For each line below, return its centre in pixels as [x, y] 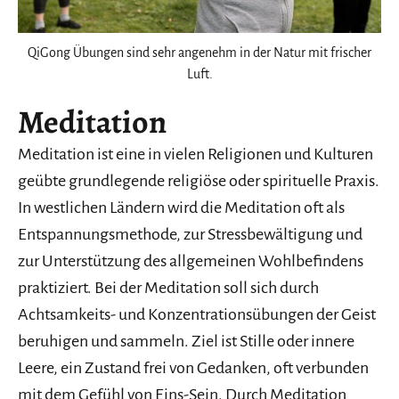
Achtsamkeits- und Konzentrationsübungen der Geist [197, 315]
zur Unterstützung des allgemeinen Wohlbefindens [191, 261]
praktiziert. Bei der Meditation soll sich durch [168, 288]
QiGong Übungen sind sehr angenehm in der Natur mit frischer [199, 53]
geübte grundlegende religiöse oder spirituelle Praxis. [199, 181]
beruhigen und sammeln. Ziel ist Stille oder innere [186, 342]
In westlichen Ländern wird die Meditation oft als [181, 208]
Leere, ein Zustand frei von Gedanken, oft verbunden [193, 368]
